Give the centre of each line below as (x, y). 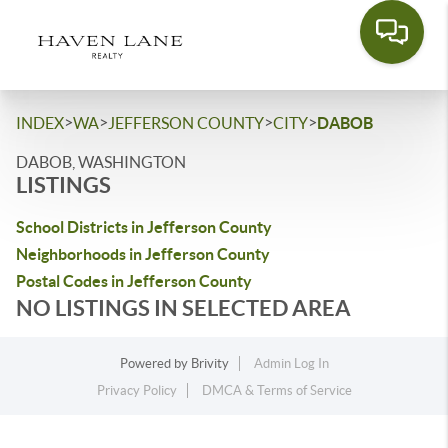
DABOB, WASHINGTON (101, 162)
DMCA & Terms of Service (276, 390)
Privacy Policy (136, 390)
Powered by (155, 363)
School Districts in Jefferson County (144, 227)
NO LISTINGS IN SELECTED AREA (183, 307)
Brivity (209, 363)
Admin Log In (291, 363)
